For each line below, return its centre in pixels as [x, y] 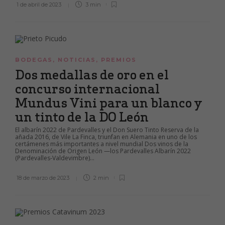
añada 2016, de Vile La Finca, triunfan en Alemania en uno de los [106, 137]
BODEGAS [34, 60]
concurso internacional [87, 89]
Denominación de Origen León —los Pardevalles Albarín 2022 [103, 151]
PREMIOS [119, 60]
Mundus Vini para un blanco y [108, 103]
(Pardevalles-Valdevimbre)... [55, 158]
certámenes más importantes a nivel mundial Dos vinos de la [102, 144]
